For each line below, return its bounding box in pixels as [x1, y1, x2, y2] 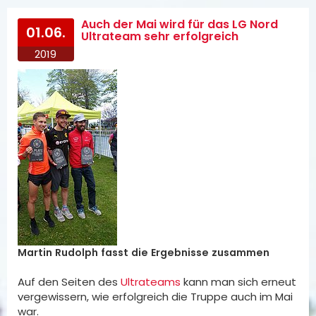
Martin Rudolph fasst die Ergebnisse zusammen [18, 245, 269, 260]
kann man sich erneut [181, 274, 296, 289]
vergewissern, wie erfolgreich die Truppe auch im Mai [18, 289, 293, 304]
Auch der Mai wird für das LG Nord [80, 16, 278, 32]
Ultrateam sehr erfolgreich [80, 28, 238, 44]
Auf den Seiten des [18, 274, 121, 289]
